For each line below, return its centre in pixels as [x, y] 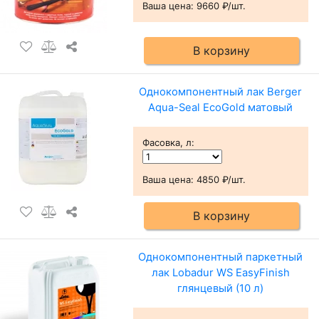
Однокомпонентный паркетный [221, 257]
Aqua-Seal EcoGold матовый [221, 107]
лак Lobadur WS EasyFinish [220, 272]
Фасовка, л [167, 142]
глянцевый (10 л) [221, 288]
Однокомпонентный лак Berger [221, 91]
